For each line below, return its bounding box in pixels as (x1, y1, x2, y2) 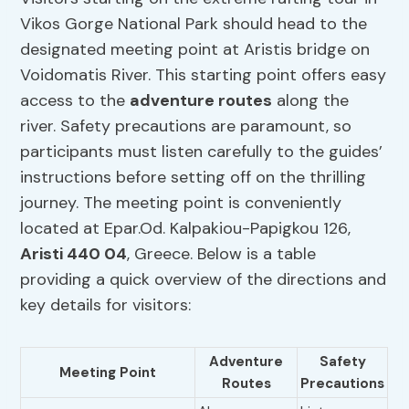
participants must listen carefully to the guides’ (20, 141, 383, 163)
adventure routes (130, 89, 273, 112)
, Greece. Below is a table (127, 243, 317, 266)
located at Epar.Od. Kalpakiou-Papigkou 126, (20, 217, 351, 240)
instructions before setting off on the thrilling (20, 166, 367, 189)
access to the (20, 89, 131, 112)
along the (272, 89, 350, 112)
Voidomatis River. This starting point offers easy (20, 64, 387, 87)
